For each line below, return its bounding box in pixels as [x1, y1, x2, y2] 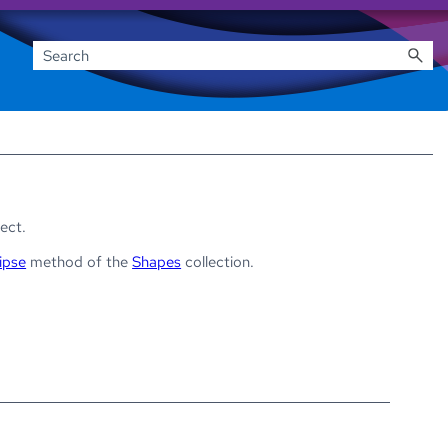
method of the [26, 252, 133, 272]
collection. [181, 252, 255, 272]
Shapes [132, 252, 182, 272]
